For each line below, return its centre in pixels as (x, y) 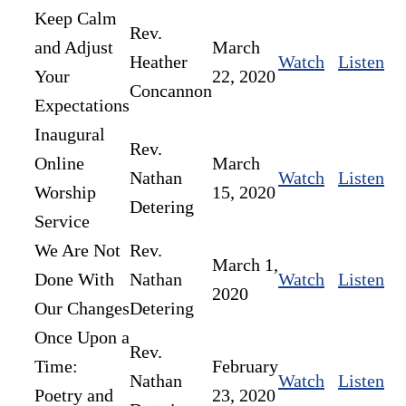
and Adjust (74, 48)
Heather (159, 62)
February (245, 367)
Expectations (82, 106)
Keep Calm (76, 19)
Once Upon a (82, 338)
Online (59, 164)
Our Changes (82, 309)
